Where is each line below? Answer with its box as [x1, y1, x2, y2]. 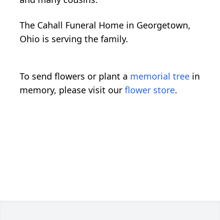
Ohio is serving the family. [20, 33, 128, 45]
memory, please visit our [20, 84, 125, 96]
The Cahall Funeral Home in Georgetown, [20, 19, 191, 31]
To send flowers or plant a [20, 70, 130, 82]
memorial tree [130, 70, 190, 82]
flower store [125, 84, 175, 96]
